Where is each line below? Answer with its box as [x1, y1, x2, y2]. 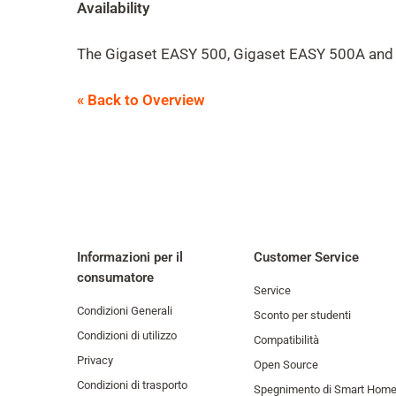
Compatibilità [254, 333, 319, 346]
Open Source [254, 358, 318, 371]
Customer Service [254, 249, 359, 265]
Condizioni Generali [77, 304, 172, 317]
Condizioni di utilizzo [77, 329, 177, 342]
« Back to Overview [77, 91, 205, 109]
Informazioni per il [77, 249, 183, 265]
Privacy [77, 354, 113, 367]
